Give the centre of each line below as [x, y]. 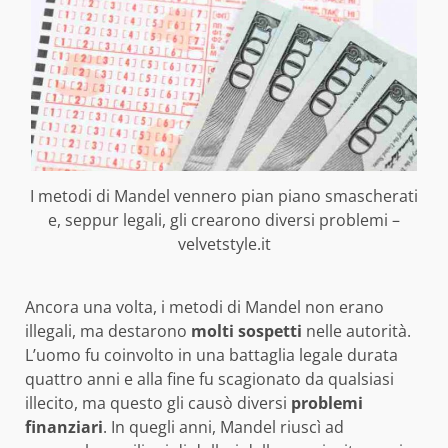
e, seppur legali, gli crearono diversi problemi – [224, 220]
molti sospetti [246, 331]
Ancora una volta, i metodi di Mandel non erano [204, 307]
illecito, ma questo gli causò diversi [158, 403]
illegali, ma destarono [108, 331]
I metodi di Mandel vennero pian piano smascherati [224, 196]
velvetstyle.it [224, 244]
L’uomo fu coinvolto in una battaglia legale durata [211, 355]
